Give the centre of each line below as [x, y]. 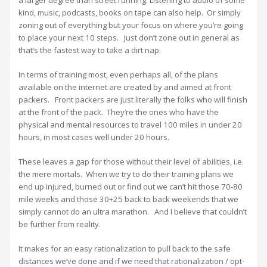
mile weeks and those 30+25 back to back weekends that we [128, 199]
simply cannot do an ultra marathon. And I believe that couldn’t [133, 212]
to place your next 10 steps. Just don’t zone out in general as [129, 38]
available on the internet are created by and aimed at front [125, 87]
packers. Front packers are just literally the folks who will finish [133, 100]
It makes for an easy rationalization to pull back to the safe [125, 249]
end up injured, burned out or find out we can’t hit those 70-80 [131, 187]
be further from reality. [60, 224]
